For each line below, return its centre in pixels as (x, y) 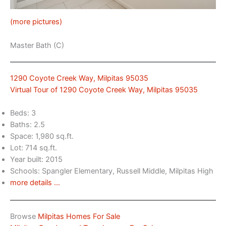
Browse (24, 216)
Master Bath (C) (37, 45)
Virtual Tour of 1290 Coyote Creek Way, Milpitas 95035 (104, 90)
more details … (35, 183)
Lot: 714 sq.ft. (34, 148)
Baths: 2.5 (27, 125)
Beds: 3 (23, 113)
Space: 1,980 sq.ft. (42, 136)
